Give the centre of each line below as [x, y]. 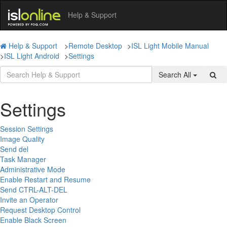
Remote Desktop [95, 45]
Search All [176, 74]
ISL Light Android [32, 55]
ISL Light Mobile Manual [170, 45]
